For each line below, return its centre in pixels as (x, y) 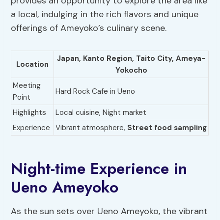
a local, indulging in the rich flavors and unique (105, 14)
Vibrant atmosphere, (92, 128)
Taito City (154, 59)
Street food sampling (167, 128)
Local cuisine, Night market (101, 113)
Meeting (27, 86)
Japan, (70, 59)
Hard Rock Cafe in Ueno (96, 92)
